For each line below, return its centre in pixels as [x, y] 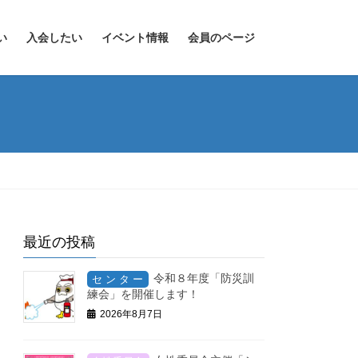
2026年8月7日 [131, 314]
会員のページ [221, 38]
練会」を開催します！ [143, 294]
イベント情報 [135, 38]
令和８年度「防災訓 [204, 278]
